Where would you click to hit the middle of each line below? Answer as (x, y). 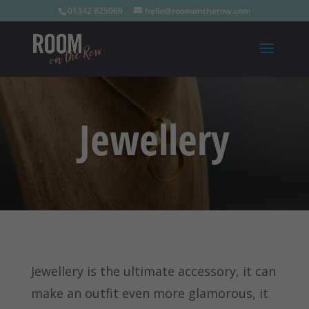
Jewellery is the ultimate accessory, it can (153, 271)
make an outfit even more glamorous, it (149, 293)
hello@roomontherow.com (198, 11)
